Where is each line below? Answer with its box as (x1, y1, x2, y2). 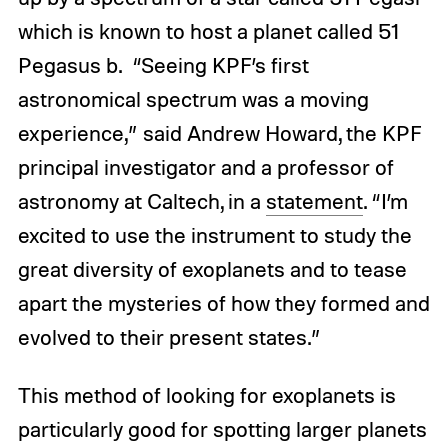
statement (265, 188, 363, 215)
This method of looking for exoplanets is (17, 382, 396, 409)
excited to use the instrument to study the (17, 222, 412, 249)
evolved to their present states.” (17, 324, 321, 351)
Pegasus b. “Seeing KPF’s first (17, 52, 309, 79)
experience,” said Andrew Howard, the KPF (17, 120, 422, 147)
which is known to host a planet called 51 (17, 18, 399, 45)
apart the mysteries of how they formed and (17, 290, 430, 317)
